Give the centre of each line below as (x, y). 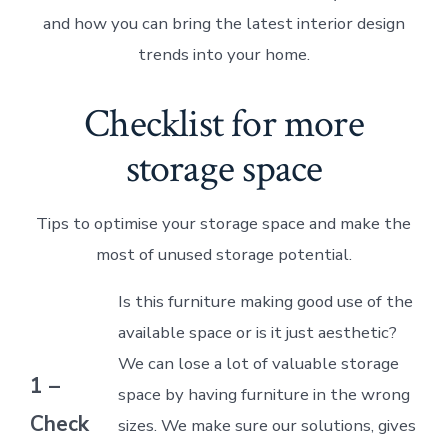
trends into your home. (223, 54)
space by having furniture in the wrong (263, 395)
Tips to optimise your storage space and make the (224, 224)
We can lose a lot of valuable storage (258, 364)
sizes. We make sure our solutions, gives (266, 426)
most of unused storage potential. (223, 255)
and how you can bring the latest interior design (223, 23)
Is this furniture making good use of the (265, 302)
